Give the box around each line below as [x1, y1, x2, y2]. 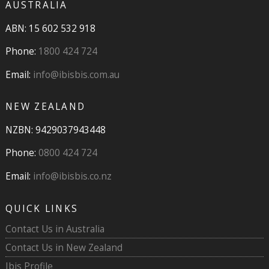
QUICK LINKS [5, 201, 79, 215]
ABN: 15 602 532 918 [5, 21, 95, 35]
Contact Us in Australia [5, 222, 104, 236]
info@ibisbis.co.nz [32, 169, 112, 183]
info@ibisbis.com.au [32, 67, 119, 81]
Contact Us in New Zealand [5, 241, 122, 255]
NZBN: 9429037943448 [5, 122, 106, 136]
